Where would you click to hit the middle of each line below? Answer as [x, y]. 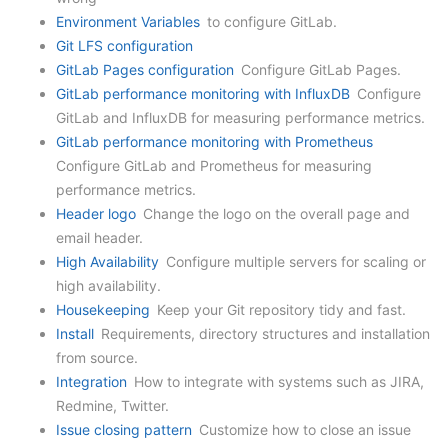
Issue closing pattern [124, 429]
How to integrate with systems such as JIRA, [277, 381]
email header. [99, 237]
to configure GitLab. [270, 21]
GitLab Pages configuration [145, 69]
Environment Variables [128, 21]
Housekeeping [103, 309]
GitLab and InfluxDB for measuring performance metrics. [240, 117]
